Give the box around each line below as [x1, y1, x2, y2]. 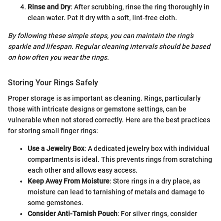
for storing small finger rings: [8, 127, 98, 135]
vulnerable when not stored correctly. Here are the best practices [8, 116, 210, 124]
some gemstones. [28, 199, 83, 207]
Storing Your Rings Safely [8, 78, 98, 88]
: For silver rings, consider [117, 210, 197, 218]
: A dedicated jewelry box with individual [84, 145, 210, 153]
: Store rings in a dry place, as [110, 177, 200, 185]
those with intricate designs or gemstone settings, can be [8, 105, 186, 113]
